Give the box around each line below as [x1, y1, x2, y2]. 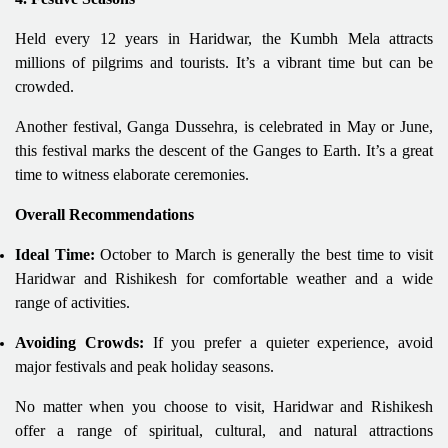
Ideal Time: [15, 245, 101, 263]
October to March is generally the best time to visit [100, 245, 434, 263]
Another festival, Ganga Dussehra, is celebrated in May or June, [15, 117, 433, 135]
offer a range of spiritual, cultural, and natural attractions [15, 421, 433, 439]
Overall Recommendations [15, 205, 194, 223]
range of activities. [15, 293, 130, 311]
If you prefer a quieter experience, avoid [143, 333, 433, 351]
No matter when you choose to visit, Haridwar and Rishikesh [15, 397, 433, 415]
